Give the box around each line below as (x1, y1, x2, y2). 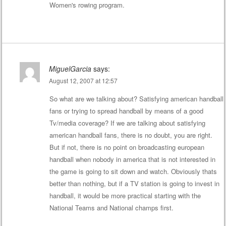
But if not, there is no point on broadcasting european (49, 142, 204, 152)
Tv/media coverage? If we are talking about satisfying (49, 118, 205, 128)
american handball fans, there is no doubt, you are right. (49, 130, 212, 140)
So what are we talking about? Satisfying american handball (49, 93, 223, 103)
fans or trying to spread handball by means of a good (49, 105, 203, 116)
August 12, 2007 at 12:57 (48, 76, 118, 85)
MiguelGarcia (48, 63, 91, 74)
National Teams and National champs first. (49, 202, 174, 212)
